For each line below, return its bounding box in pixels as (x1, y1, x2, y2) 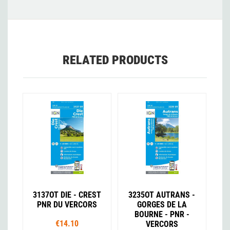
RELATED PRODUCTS (62, 53, 168, 68)
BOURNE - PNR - (134, 209, 189, 219)
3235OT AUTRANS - (128, 189, 196, 200)
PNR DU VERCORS (37, 199, 98, 209)
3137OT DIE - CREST (33, 189, 102, 200)
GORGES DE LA (137, 199, 187, 209)
